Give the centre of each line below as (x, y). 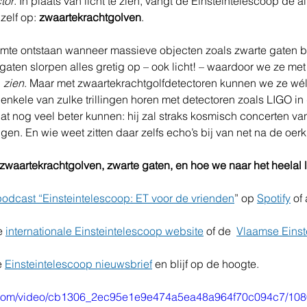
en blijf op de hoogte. (206, 264)
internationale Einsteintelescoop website (105, 231)
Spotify (274, 198)
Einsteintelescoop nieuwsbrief (78, 264)
